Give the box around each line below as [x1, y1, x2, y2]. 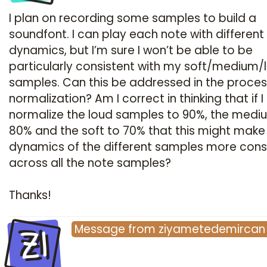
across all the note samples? [9, 155, 171, 171]
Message [74, 221, 125, 237]
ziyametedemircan [159, 221, 265, 237]
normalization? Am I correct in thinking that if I [9, 91, 263, 107]
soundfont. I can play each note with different [9, 26, 264, 42]
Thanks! [9, 187, 54, 203]
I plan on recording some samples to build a [9, 10, 256, 26]
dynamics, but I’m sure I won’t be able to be [9, 42, 253, 58]
